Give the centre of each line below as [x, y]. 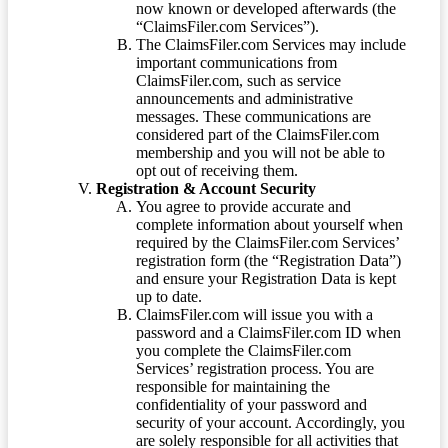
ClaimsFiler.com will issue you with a [254, 314]
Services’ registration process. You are [255, 368]
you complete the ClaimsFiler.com [243, 350]
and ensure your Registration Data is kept [266, 278]
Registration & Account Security [206, 188]
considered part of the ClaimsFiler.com [257, 134]
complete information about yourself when [269, 224]
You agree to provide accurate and [243, 206]
